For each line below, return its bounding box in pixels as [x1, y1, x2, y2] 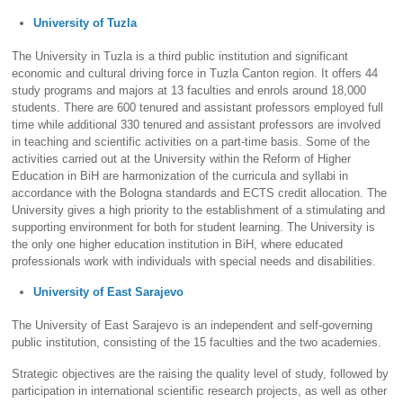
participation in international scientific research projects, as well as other [12, 383, 388, 398]
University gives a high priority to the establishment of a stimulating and [12, 203, 386, 218]
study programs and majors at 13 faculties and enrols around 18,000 [12, 84, 367, 98]
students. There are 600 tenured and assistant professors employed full [12, 101, 384, 115]
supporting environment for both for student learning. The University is [12, 220, 376, 235]
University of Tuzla [33, 16, 138, 31]
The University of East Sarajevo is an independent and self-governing [12, 318, 373, 333]
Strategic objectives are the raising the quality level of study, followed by [12, 366, 390, 381]
